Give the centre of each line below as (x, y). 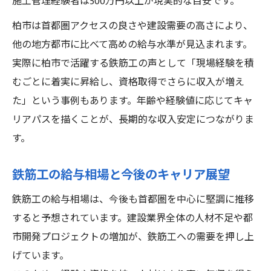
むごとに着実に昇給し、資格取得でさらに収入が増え (128, 83)
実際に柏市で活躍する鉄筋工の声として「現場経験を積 (133, 64)
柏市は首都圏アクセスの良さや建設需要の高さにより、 (132, 26)
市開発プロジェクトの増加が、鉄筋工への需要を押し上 (133, 237)
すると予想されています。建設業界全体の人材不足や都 (132, 219)
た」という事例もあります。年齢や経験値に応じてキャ (132, 101)
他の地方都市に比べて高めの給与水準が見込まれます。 (132, 45)
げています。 (41, 256)
